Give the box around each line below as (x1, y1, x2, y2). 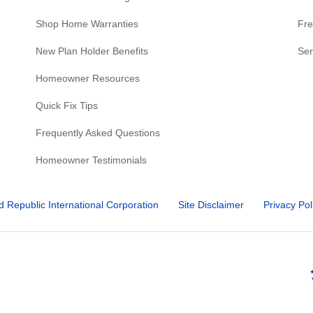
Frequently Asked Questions (36, 126, 160, 138)
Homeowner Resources (36, 72, 140, 84)
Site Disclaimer (178, 198, 244, 210)
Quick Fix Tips (36, 99, 98, 111)
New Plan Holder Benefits (36, 45, 148, 57)
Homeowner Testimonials (36, 154, 147, 166)
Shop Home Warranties (36, 17, 138, 29)
